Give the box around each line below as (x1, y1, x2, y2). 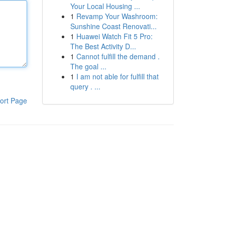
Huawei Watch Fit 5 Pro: (76, 31, 153, 41)
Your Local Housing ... (70, 1, 140, 11)
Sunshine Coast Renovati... (70, 21, 157, 31)
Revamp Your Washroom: (76, 11, 158, 21)
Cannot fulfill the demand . (76, 51, 160, 61)
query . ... (70, 81, 100, 91)
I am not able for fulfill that (76, 71, 159, 81)
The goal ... (70, 61, 106, 71)
